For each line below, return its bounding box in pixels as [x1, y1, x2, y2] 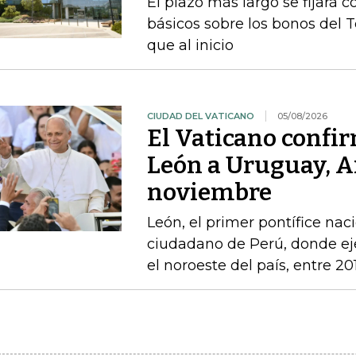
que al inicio [146, 37, 234, 54]
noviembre [146, 178, 272, 207]
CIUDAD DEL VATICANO [146, 110, 254, 122]
